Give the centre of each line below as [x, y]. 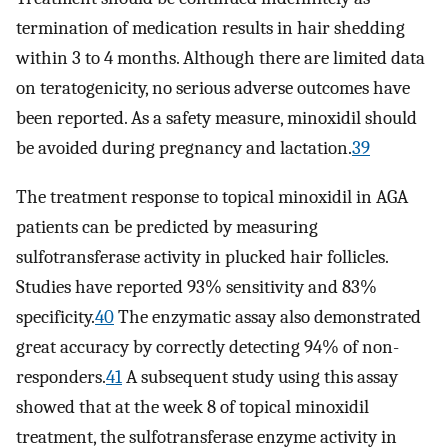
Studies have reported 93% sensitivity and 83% [196, 286]
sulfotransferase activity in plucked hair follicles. [202, 256]
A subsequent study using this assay [260, 376]
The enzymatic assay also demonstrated [267, 316]
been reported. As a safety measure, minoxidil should [216, 118]
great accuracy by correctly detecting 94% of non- [207, 346]
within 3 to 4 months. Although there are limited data [220, 58]
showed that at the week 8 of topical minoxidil [192, 406]
